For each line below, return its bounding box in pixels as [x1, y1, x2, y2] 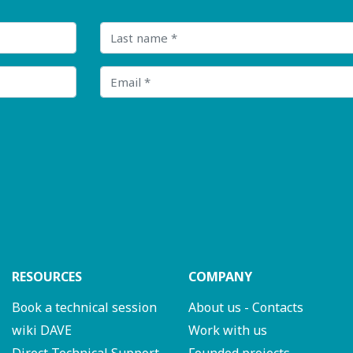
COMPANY [188, 268, 252, 286]
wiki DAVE [12, 321, 72, 340]
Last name [99, 20, 161, 38]
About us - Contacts [188, 299, 303, 317]
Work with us [188, 321, 267, 340]
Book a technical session [12, 299, 157, 317]
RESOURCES [12, 268, 82, 286]
